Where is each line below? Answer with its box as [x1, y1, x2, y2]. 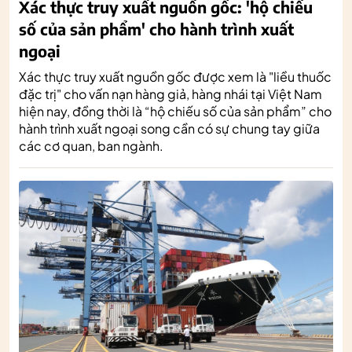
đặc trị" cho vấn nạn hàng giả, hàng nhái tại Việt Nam [19, 85, 322, 102]
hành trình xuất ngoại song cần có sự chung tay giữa [19, 119, 320, 137]
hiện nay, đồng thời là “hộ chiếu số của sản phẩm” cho [19, 102, 332, 119]
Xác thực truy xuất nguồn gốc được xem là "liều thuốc [19, 68, 332, 85]
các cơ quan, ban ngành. [19, 137, 163, 154]
